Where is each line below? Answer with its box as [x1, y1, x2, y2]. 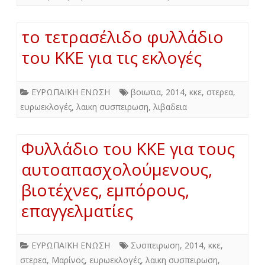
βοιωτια [131, 86, 161, 98]
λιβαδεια [153, 101, 187, 112]
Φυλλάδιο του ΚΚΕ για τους [21, 137, 235, 160]
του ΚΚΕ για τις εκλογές [21, 46, 202, 69]
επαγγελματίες [21, 199, 133, 222]
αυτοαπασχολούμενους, [21, 157, 212, 180]
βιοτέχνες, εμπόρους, [21, 178, 189, 201]
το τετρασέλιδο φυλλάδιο [21, 25, 224, 48]
